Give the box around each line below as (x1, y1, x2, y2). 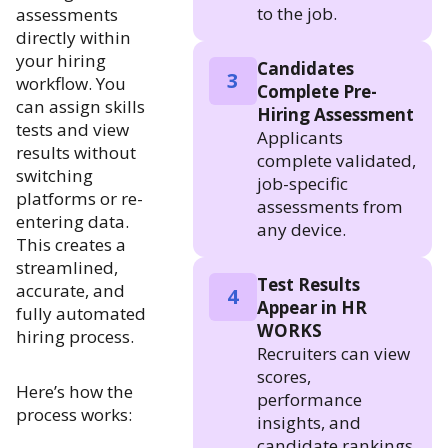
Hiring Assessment (256, 102, 414, 126)
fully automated (16, 301, 146, 325)
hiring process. (16, 324, 134, 348)
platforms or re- (16, 186, 143, 210)
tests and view (16, 117, 129, 141)
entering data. (16, 209, 129, 233)
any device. (256, 217, 346, 241)
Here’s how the (16, 379, 133, 403)
